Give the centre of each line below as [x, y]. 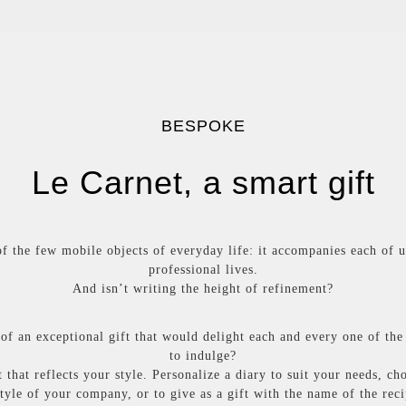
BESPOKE [203, 126]
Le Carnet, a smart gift [203, 183]
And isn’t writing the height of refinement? [203, 289]
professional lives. [203, 270]
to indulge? [203, 356]
